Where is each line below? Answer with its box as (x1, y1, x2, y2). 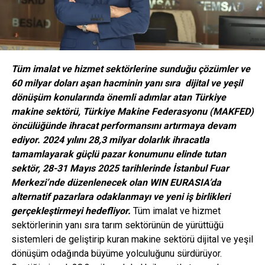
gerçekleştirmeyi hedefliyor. (11, 205, 131, 216)
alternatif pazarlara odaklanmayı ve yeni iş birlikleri (11, 190, 230, 202)
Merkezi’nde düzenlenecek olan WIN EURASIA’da (11, 176, 221, 188)
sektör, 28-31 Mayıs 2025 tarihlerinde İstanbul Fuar (11, 162, 229, 174)
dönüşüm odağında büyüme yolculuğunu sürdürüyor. (11, 247, 222, 259)
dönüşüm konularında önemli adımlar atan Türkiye (11, 91, 226, 103)
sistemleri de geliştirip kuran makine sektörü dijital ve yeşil (11, 233, 253, 245)
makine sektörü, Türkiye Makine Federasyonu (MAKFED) (11, 105, 254, 117)
